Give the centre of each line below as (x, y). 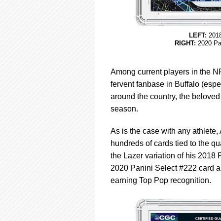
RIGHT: (185, 43)
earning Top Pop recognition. (161, 180)
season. (124, 109)
